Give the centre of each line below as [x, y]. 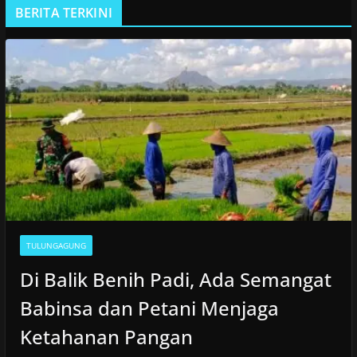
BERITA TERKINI [63, 12]
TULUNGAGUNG [56, 246]
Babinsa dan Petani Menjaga [149, 308]
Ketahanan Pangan [106, 337]
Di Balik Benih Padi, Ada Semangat [175, 280]
